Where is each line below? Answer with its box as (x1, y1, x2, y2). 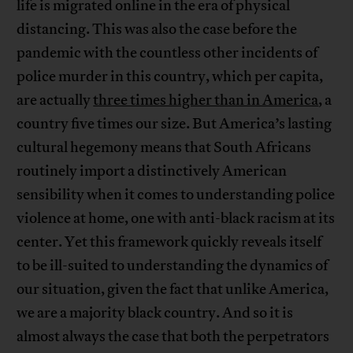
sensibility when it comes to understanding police (17, 185, 336, 205)
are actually (17, 91, 94, 110)
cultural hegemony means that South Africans (17, 138, 312, 158)
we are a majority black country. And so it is (17, 303, 294, 323)
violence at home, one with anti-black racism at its (17, 209, 336, 229)
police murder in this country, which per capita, (17, 67, 324, 87)
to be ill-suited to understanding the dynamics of (17, 256, 329, 276)
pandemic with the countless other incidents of (17, 43, 318, 63)
